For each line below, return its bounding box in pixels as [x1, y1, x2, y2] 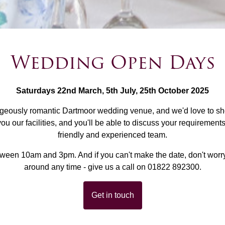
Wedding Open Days [10, 48, 215, 77]
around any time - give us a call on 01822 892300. [24, 162, 201, 171]
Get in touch [91, 190, 134, 199]
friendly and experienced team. [58, 130, 167, 139]
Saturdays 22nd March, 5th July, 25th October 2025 [16, 86, 209, 95]
